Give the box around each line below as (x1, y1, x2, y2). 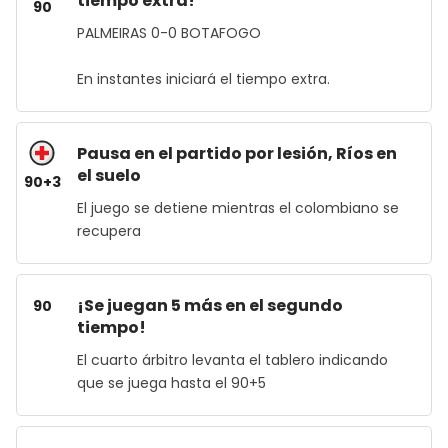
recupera (77, 221, 141, 241)
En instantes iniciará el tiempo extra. (77, 69, 330, 89)
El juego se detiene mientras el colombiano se (77, 198, 399, 218)
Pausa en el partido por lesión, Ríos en (77, 142, 397, 165)
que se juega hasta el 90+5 (77, 373, 270, 393)
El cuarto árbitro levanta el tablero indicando (77, 350, 388, 370)
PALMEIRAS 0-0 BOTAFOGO (77, 23, 261, 43)
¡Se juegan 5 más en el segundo (77, 294, 343, 317)
